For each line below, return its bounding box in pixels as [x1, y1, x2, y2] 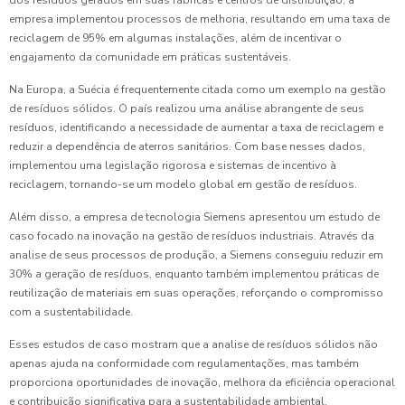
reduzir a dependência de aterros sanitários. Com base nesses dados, [9, 139, 365, 155]
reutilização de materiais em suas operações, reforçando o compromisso [9, 286, 383, 301]
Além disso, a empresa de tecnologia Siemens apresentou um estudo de [9, 210, 380, 225]
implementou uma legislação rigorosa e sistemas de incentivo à [9, 158, 336, 174]
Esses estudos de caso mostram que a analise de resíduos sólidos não [9, 337, 378, 353]
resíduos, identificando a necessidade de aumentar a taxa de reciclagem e [9, 120, 383, 136]
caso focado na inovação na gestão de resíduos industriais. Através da [9, 229, 374, 244]
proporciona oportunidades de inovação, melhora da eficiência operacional [9, 375, 395, 391]
